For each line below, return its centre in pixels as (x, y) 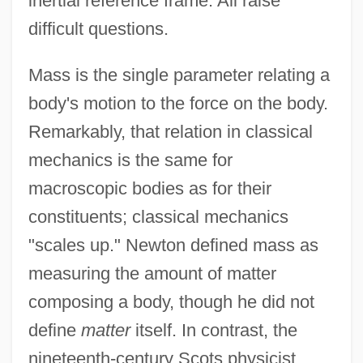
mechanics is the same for (130, 160)
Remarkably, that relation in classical (170, 131)
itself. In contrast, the (214, 330)
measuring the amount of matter (152, 273)
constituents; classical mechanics (158, 216)
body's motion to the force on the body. (178, 103)
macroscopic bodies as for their (149, 188)
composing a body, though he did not (171, 301)
